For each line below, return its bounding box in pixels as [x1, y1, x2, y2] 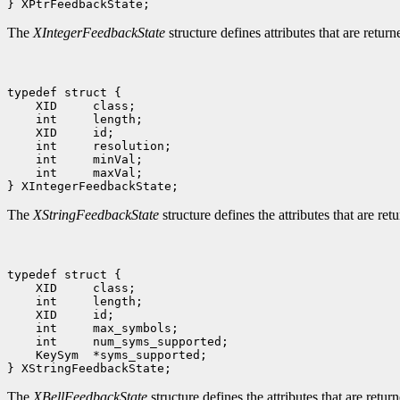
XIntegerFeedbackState [33, 25, 165, 41]
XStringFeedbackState [33, 207, 159, 223]
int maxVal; [29, 166, 143, 180]
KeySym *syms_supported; [29, 348, 207, 362]
